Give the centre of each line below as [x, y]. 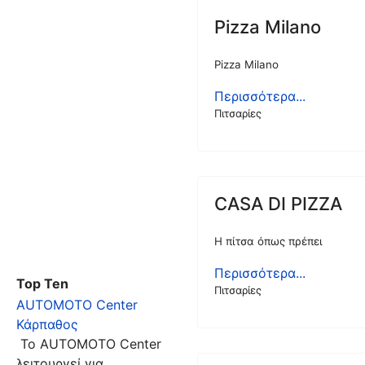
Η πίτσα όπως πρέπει [269, 241]
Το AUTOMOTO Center [89, 344]
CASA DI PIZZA [279, 204]
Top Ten [42, 284]
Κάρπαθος [47, 324]
